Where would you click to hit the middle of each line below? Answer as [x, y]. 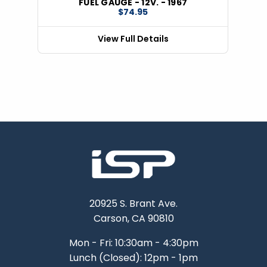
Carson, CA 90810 [133, 219]
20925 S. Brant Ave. [133, 204]
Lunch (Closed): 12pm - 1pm [133, 258]
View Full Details [133, 38]
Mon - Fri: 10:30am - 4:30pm [133, 243]
